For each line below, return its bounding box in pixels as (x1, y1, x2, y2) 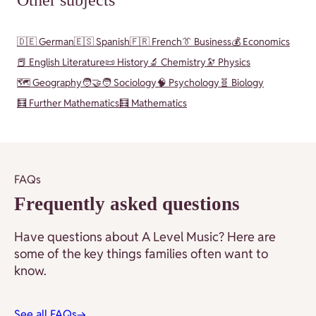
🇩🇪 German (17, 35, 74, 49)
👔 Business (182, 35, 231, 49)
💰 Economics (231, 35, 290, 49)
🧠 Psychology (157, 76, 219, 90)
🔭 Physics (206, 56, 250, 69)
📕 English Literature (17, 56, 105, 69)
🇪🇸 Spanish (74, 35, 130, 49)
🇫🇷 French (130, 35, 182, 49)
